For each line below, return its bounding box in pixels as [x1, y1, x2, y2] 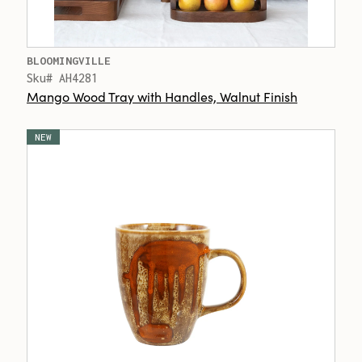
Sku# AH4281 [27, 71, 98, 85]
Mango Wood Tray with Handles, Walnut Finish [27, 87, 297, 105]
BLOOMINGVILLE [27, 54, 111, 67]
